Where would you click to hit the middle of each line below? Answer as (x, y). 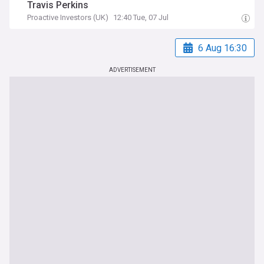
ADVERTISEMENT (132, 70)
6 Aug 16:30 (222, 48)
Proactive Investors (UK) (68, 17)
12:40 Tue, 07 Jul (141, 17)
